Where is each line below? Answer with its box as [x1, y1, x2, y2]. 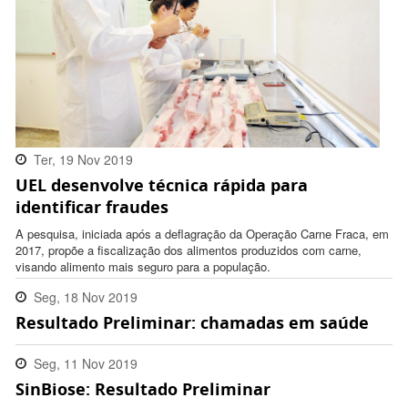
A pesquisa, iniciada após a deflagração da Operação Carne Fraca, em [15, 225, 389, 243]
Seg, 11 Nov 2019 [34, 354, 138, 373]
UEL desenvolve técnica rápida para [15, 174, 308, 197]
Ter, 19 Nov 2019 [34, 150, 133, 169]
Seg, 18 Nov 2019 [34, 288, 138, 307]
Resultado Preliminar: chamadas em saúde [15, 311, 369, 334]
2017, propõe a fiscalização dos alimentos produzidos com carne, [15, 241, 362, 260]
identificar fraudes [15, 196, 168, 219]
